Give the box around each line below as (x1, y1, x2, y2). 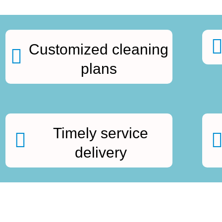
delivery (74, 144, 127, 161)
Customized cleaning (29, 41, 169, 57)
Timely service (53, 125, 149, 141)
